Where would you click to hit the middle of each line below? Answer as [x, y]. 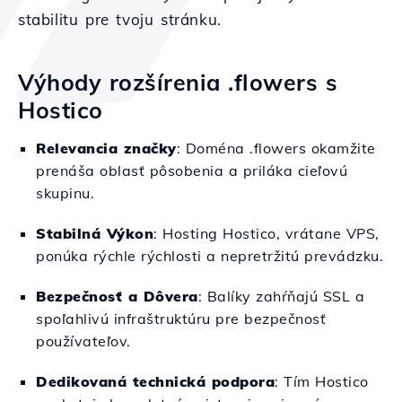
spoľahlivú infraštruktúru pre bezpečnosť [181, 319]
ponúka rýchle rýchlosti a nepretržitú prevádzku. [210, 256]
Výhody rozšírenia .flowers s [178, 82]
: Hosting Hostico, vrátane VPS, [267, 233]
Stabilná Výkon [95, 233]
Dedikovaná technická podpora [155, 381]
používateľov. [83, 341]
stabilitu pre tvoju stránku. [120, 19]
